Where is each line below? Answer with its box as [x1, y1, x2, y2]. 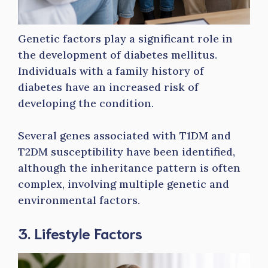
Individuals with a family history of [18, 64, 204, 78]
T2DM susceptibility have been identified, [18, 145, 235, 159]
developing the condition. [18, 96, 157, 110]
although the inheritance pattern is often [18, 161, 240, 175]
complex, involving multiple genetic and [18, 177, 229, 191]
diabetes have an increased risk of [18, 80, 199, 94]
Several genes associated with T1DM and [18, 129, 231, 142]
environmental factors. [18, 193, 140, 207]
